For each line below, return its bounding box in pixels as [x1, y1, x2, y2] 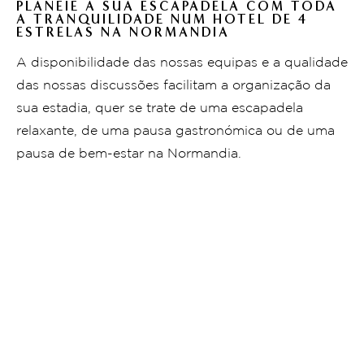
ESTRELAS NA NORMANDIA [16, 24, 230, 40]
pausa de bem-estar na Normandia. [16, 147, 241, 160]
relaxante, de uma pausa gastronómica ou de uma [16, 124, 335, 137]
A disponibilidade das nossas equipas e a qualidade [16, 56, 348, 69]
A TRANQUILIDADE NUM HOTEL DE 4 [16, 11, 308, 27]
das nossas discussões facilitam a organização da [16, 79, 331, 92]
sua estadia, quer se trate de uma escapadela [16, 102, 303, 115]
